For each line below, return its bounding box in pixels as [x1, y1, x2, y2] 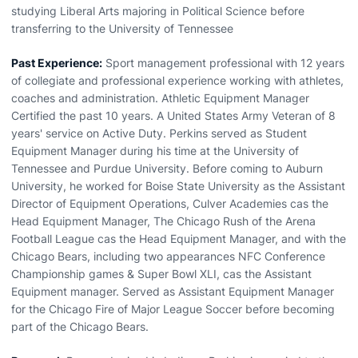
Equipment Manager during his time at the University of [11, 144, 299, 157]
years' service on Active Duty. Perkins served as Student [11, 126, 307, 140]
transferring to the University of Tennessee [11, 22, 233, 35]
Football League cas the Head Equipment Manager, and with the [11, 232, 346, 245]
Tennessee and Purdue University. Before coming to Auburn [11, 161, 323, 175]
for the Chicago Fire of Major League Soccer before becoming [11, 302, 335, 316]
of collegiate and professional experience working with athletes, [11, 74, 344, 87]
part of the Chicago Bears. [11, 320, 149, 333]
